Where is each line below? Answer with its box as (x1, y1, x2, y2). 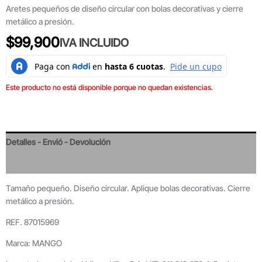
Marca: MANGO (6, 237, 62, 248)
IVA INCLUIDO (60, 36, 129, 50)
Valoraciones (6, 157, 52, 168)
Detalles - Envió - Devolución (6, 136, 111, 147)
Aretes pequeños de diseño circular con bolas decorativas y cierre (6, 4, 243, 14)
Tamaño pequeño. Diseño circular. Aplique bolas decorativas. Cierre (6, 182, 250, 193)
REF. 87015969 (6, 216, 59, 227)
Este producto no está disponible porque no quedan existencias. (6, 83, 213, 92)
